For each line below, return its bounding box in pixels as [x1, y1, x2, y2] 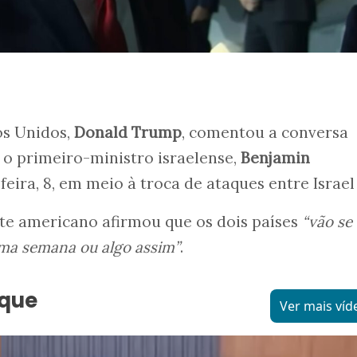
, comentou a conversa [182, 122, 348, 142]
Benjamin [241, 147, 310, 167]
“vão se [302, 211, 352, 231]
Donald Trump [74, 122, 182, 142]
